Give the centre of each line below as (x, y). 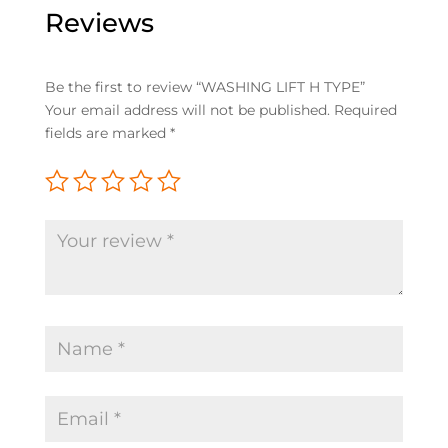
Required (365, 109)
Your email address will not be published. (187, 109)
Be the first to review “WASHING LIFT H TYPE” (204, 86)
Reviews (99, 22)
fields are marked (107, 132)
